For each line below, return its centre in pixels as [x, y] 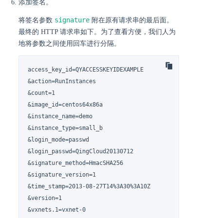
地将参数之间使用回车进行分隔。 [70, 44]
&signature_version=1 [62, 174]
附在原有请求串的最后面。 [131, 20]
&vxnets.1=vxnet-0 [57, 209]
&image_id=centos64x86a [65, 104]
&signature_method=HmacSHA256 [76, 163]
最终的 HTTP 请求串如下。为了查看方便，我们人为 [97, 32]
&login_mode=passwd [59, 139]
